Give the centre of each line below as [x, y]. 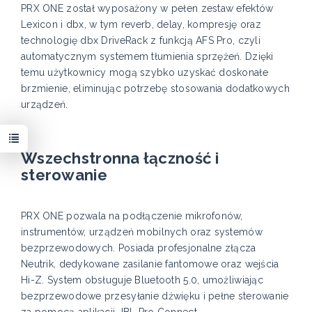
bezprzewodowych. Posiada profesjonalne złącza [139, 248]
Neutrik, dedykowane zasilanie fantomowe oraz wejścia [150, 264]
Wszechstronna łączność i [120, 158]
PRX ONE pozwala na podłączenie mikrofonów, [132, 216]
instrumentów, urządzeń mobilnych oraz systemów [142, 232]
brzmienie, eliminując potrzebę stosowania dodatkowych [155, 89]
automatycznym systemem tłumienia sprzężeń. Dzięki [147, 57]
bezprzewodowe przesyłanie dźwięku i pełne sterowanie [155, 296]
